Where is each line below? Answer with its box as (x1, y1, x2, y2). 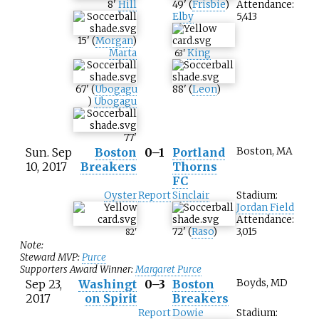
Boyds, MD (236, 277, 288, 290)
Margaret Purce (135, 263, 202, 276)
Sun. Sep (26, 145, 72, 160)
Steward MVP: (20, 251, 82, 264)
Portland (172, 145, 225, 160)
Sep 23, (26, 277, 62, 292)
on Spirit (85, 291, 137, 306)
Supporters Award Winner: (20, 263, 135, 276)
